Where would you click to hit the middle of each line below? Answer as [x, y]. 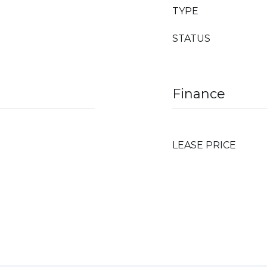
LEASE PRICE [204, 145]
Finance [199, 94]
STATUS [191, 38]
